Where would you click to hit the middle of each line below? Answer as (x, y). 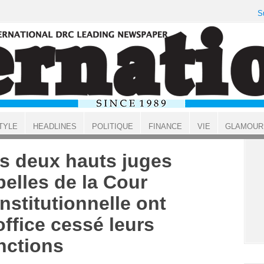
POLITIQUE (112, 126)
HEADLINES (55, 126)
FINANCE (165, 126)
